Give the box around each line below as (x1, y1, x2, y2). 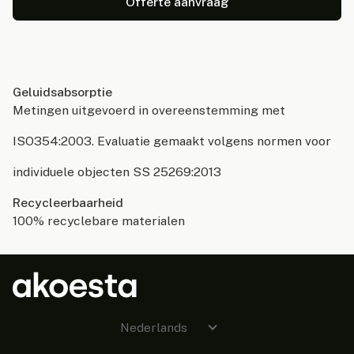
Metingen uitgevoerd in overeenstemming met (12, 103, 285, 119)
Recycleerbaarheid (12, 194, 123, 210)
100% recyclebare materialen (12, 213, 185, 228)
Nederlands (119, 320, 187, 336)
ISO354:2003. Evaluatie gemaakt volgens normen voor (12, 134, 331, 149)
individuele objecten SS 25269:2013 (12, 164, 221, 179)
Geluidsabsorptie (12, 85, 112, 100)
